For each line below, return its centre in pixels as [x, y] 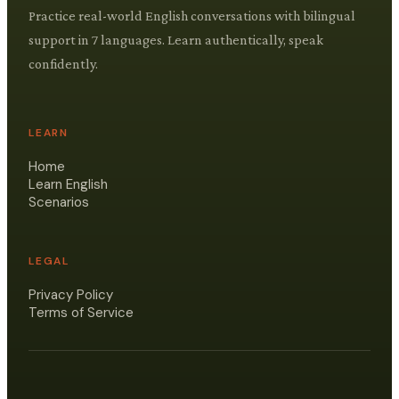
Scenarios [59, 202]
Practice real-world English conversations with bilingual [192, 15]
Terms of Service [81, 312]
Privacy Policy [71, 294]
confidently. [63, 63]
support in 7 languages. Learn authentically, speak [176, 39]
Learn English [68, 184]
